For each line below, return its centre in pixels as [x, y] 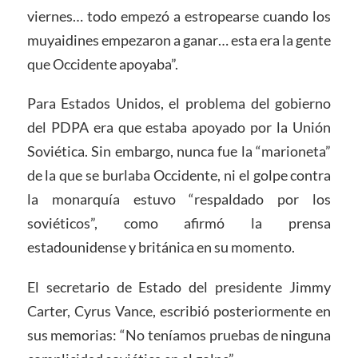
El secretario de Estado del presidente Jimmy [179, 287]
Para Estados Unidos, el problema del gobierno [179, 103]
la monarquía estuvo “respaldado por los [179, 199]
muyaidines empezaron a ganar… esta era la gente [179, 40]
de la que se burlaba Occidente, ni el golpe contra [179, 175]
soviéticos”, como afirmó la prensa [179, 223]
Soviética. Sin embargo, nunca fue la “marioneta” [179, 151]
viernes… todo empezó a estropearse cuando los [179, 16]
